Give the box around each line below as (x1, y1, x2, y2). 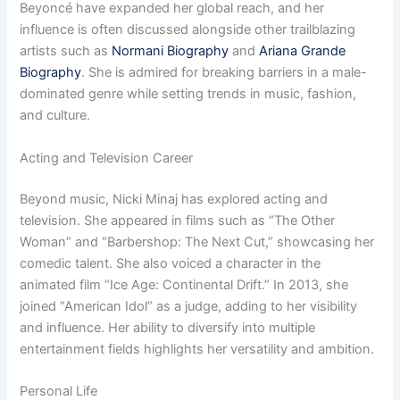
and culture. (20, 107, 91, 124)
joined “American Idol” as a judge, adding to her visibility (20, 297, 358, 314)
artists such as (20, 43, 112, 60)
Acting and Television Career (20, 149, 194, 166)
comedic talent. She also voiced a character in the (20, 254, 321, 271)
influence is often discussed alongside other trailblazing (20, 21, 356, 38)
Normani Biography (112, 43, 229, 60)
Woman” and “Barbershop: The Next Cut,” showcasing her (20, 233, 375, 250)
